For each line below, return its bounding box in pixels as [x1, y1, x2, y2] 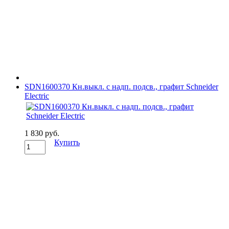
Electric [25, 91, 49, 100]
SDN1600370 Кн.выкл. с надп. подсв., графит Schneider [25, 82, 218, 91]
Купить [54, 138, 80, 147]
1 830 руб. [25, 128, 59, 138]
